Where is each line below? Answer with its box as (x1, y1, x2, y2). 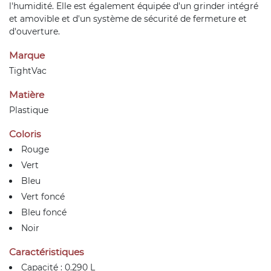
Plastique (9, 105, 48, 116)
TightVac (9, 65, 47, 76)
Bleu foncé (21, 207, 67, 218)
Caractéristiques (9, 246, 84, 258)
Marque (9, 50, 45, 61)
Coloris (9, 128, 41, 140)
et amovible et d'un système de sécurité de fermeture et (9, 13, 247, 24)
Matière (9, 89, 44, 100)
